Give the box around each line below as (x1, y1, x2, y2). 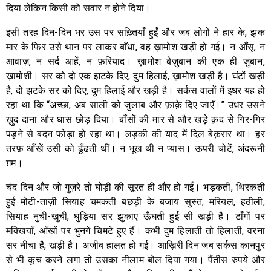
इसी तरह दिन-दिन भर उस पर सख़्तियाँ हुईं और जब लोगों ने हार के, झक (6, 26, 265, 38)
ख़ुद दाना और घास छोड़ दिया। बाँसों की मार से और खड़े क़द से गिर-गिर (6, 113, 265, 125)
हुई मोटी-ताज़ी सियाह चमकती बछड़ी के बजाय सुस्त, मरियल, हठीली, (6, 195, 265, 207)
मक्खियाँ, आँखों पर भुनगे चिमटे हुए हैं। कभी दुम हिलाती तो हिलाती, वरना (6, 224, 265, 237)
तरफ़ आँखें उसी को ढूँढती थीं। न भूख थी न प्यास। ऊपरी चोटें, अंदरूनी (6, 142, 265, 154)
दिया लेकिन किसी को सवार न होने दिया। (6, 2, 151, 14)
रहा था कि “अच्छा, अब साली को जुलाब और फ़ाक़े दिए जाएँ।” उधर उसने (6, 99, 265, 111)
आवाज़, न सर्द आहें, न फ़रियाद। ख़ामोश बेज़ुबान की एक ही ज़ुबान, (6, 55, 265, 67)
